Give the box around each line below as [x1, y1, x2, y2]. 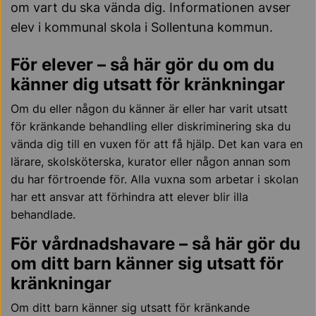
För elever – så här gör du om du [11, 54, 274, 75]
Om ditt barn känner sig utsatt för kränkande [11, 300, 250, 315]
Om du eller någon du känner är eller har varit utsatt [11, 102, 288, 116]
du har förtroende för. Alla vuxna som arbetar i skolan [11, 172, 298, 186]
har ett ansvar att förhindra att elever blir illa [11, 190, 248, 204]
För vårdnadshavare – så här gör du [11, 233, 300, 254]
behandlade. [11, 207, 75, 221]
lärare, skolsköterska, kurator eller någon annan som [11, 154, 291, 169]
